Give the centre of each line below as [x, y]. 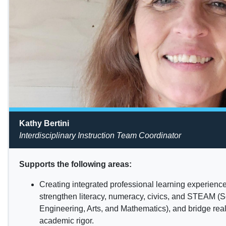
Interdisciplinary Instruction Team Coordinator [100, 136]
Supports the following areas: [75, 164]
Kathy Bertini [44, 124]
